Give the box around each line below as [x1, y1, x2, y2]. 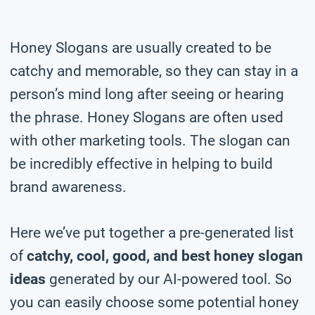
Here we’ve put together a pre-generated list [10, 224, 294, 241]
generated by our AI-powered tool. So [46, 270, 292, 288]
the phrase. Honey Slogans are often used [10, 108, 283, 126]
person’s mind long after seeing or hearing [10, 85, 284, 103]
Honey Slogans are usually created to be [10, 39, 271, 56]
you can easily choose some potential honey [10, 293, 299, 311]
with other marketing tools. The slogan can [10, 131, 290, 149]
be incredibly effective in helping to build [10, 155, 273, 172]
